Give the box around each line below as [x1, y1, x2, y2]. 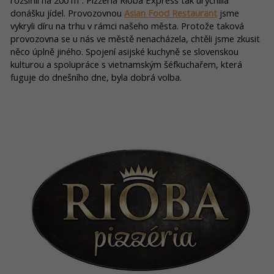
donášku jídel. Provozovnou [10, 7, 124, 19]
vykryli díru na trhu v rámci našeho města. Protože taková [10, 20, 244, 32]
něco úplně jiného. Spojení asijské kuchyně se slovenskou [10, 45, 239, 57]
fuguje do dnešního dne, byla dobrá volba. [10, 71, 182, 83]
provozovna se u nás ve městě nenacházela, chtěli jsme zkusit [10, 32, 260, 45]
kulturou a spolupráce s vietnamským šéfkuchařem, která [10, 58, 242, 70]
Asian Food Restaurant [124, 7, 217, 19]
